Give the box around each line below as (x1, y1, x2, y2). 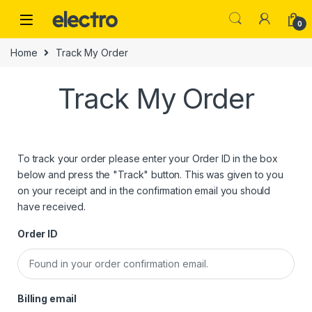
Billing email (17, 292, 77, 304)
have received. (17, 200, 86, 212)
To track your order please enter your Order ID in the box (17, 152, 279, 164)
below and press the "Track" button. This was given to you (17, 168, 284, 180)
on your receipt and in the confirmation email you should (17, 184, 271, 196)
